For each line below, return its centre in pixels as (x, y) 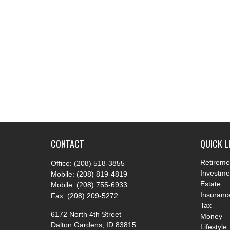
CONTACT (67, 144)
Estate (211, 184)
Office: (62, 164)
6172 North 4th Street (86, 214)
